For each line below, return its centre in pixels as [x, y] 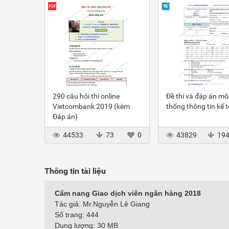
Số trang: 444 [77, 215]
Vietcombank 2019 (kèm [91, 106]
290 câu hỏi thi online [86, 96]
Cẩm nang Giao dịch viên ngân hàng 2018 [128, 193]
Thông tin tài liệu [75, 171]
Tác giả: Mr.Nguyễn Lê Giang [102, 204]
